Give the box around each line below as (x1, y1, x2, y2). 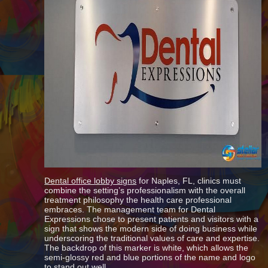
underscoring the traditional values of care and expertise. (44, 233, 260, 243)
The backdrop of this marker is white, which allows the (44, 243, 249, 252)
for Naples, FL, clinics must (136, 176, 242, 185)
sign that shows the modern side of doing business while (44, 224, 258, 233)
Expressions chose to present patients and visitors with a (44, 214, 259, 224)
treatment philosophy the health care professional (44, 195, 232, 205)
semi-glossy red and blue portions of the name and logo (44, 252, 256, 262)
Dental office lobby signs (44, 176, 137, 185)
